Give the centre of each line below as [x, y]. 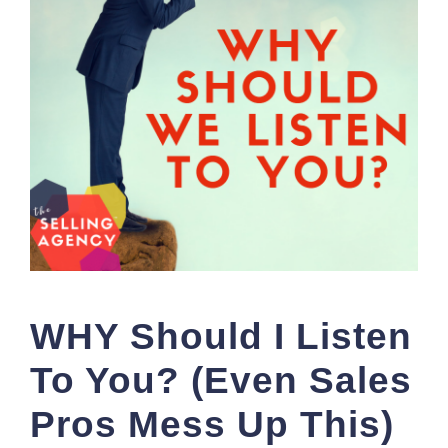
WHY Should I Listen [221, 336]
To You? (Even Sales [221, 380]
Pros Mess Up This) [212, 424]
